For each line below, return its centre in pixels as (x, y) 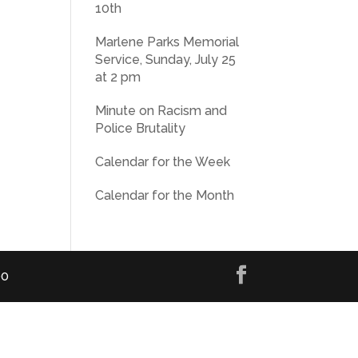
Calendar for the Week (163, 162)
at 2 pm (118, 77)
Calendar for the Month (165, 195)
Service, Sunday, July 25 (166, 60)
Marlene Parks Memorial (167, 42)
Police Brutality (141, 128)
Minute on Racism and (161, 111)
